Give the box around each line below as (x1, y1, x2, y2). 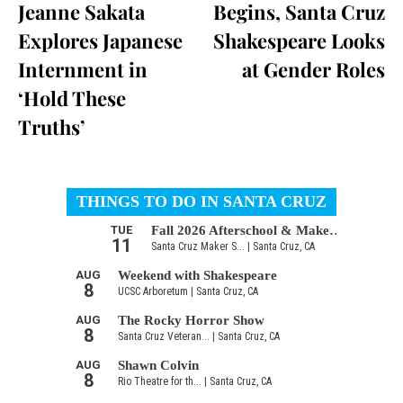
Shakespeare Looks (212, 26, 385, 54)
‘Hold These (18, 84, 126, 112)
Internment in (18, 55, 148, 83)
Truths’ (18, 112, 85, 140)
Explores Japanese (18, 26, 183, 54)
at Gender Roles (241, 55, 385, 83)
